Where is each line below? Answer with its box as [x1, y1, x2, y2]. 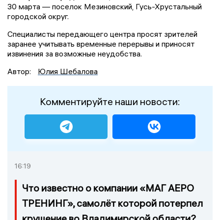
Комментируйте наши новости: [40, 95, 180, 108]
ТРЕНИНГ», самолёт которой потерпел [22, 196, 203, 209]
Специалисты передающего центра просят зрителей [7, 28, 197, 39]
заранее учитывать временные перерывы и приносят [7, 38, 194, 49]
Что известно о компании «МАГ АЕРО [22, 181, 194, 194]
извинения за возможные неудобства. [7, 48, 142, 58]
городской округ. [7, 11, 69, 21]
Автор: [7, 66, 33, 76]
